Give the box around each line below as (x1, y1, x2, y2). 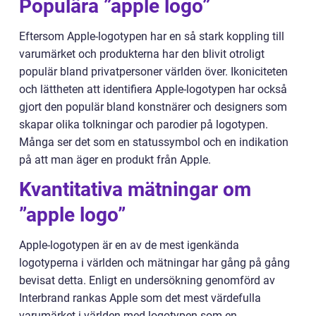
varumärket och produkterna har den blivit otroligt (19, 47, 265, 61)
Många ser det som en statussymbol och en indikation (19, 135, 288, 150)
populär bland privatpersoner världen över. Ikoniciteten (19, 65, 288, 79)
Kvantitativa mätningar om (19, 178, 251, 202)
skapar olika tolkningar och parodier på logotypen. (19, 118, 268, 132)
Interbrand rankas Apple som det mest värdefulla (19, 291, 261, 305)
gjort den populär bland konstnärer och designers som (19, 100, 287, 114)
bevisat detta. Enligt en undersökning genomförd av (19, 274, 275, 288)
